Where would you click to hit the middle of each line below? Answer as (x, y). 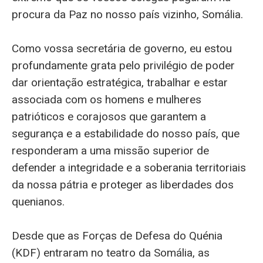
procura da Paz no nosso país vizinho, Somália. (127, 14)
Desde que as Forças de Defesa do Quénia (117, 236)
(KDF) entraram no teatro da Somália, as (111, 253)
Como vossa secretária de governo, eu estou (122, 49)
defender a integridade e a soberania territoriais (129, 168)
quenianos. (38, 202)
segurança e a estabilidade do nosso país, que (126, 134)
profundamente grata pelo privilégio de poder (123, 66)
